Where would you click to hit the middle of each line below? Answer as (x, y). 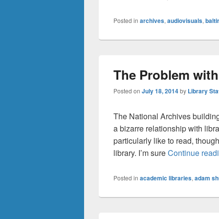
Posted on (128, 91)
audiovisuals (185, 21)
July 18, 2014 (160, 91)
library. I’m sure (141, 153)
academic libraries (166, 178)
